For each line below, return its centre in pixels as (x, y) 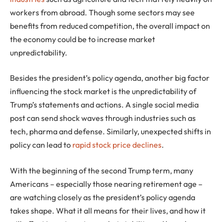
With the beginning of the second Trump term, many (102, 170)
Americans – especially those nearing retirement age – (106, 184)
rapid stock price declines (117, 145)
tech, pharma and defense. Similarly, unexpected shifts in (111, 132)
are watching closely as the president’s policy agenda (103, 197)
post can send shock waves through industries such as (103, 118)
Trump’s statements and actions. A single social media (104, 105)
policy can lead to (41, 145)
